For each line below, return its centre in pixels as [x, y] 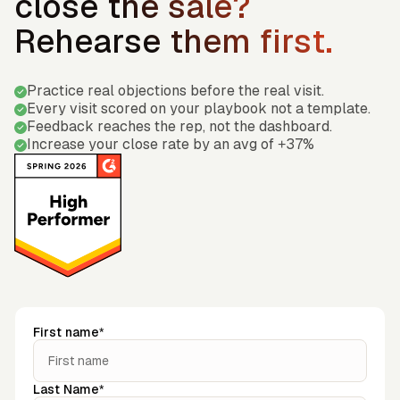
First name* [68, 332]
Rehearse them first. [174, 42]
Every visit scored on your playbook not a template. [199, 109]
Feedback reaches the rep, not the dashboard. [179, 127]
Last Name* [68, 389]
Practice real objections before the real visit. [175, 91]
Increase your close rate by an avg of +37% [171, 145]
